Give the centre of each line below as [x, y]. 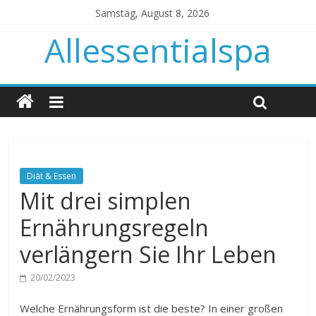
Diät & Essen [52, 176]
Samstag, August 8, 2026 [153, 13]
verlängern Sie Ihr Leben [148, 254]
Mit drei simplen [106, 201]
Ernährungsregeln [115, 227]
